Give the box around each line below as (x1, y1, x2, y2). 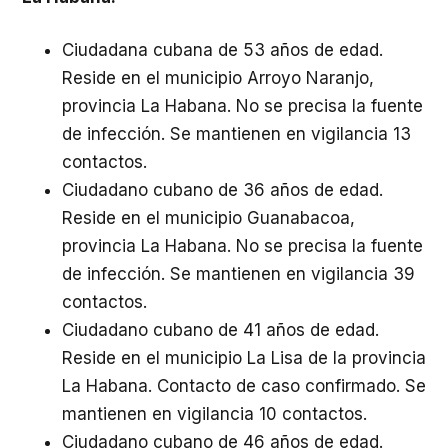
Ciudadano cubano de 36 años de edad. (62, 180, 383, 200)
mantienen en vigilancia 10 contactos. (62, 404, 367, 424)
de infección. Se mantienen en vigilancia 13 (62, 124, 411, 144)
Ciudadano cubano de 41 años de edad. (62, 320, 379, 340)
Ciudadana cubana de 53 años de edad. (62, 40, 383, 60)
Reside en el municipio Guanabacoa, (62, 208, 355, 228)
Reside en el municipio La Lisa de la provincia (62, 348, 426, 368)
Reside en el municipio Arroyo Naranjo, (62, 68, 374, 88)
